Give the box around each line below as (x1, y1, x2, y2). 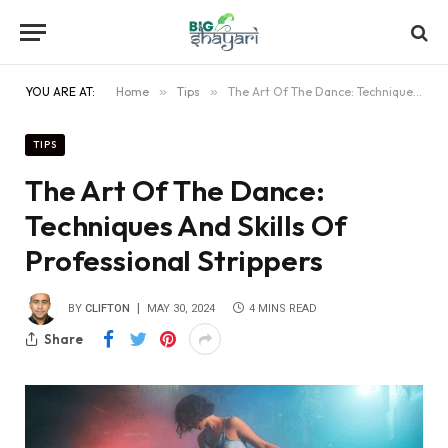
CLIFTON (85, 301, 130, 315)
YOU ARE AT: (25, 84, 95, 99)
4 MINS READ (249, 301, 317, 315)
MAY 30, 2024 (147, 301, 215, 315)
